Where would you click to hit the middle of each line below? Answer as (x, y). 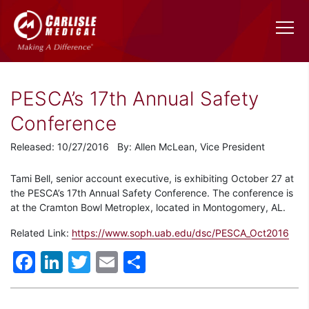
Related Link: (41, 233)
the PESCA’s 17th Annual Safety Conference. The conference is (152, 193)
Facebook (87, 262)
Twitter (128, 262)
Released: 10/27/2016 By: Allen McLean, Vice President (138, 147)
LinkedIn (107, 262)
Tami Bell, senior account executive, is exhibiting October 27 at (152, 179)
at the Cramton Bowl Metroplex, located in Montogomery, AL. (148, 208)
